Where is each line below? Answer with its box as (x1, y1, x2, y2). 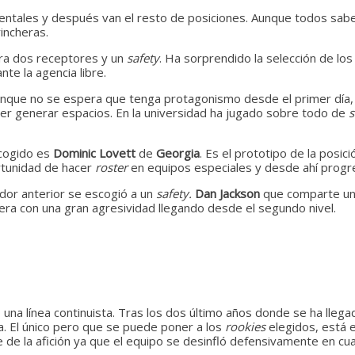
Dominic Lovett (53, 144, 136, 161)
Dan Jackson (195, 185, 263, 201)
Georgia (156, 144, 200, 161)
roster (95, 158, 131, 175)
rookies (225, 318, 269, 334)
